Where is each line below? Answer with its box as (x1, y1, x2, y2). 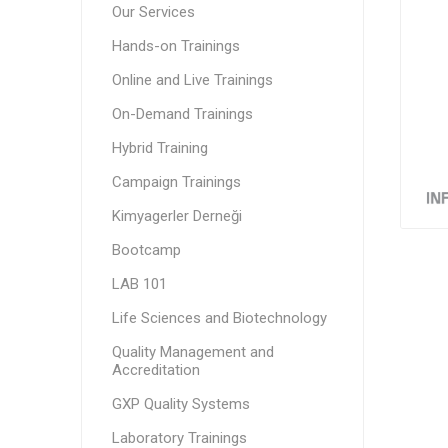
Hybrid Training (111, 139, 208, 157)
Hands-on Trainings (111, 37, 240, 55)
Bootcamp (111, 241, 181, 259)
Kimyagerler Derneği (111, 207, 242, 225)
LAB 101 (111, 275, 167, 293)
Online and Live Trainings (111, 71, 273, 89)
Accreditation (111, 361, 200, 379)
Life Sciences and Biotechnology (111, 309, 327, 327)
